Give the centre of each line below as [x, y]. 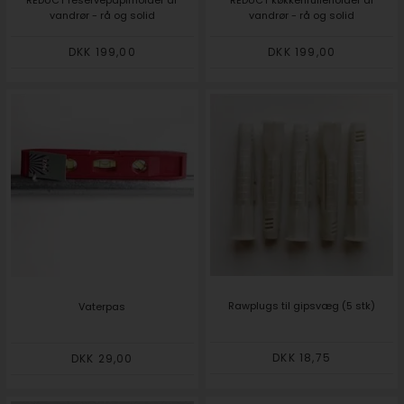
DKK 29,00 [102, 358]
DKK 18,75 [302, 358]
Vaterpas [102, 306]
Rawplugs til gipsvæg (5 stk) [302, 306]
